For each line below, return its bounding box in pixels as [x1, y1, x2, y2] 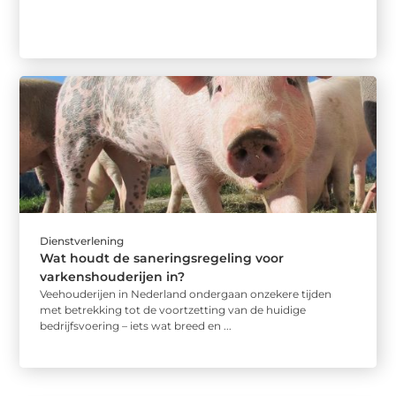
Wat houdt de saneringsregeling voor [40, 250, 285, 267]
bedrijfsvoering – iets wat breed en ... [40, 319, 232, 333]
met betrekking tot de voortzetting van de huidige [40, 303, 307, 317]
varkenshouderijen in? [40, 269, 186, 286]
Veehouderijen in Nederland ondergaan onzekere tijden [40, 287, 332, 301]
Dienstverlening [40, 234, 125, 248]
